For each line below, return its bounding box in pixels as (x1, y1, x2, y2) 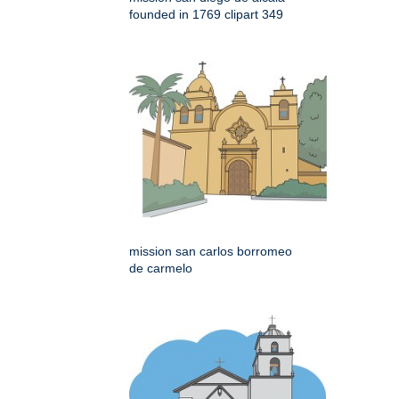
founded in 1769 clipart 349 (129, 7, 283, 22)
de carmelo (129, 261, 192, 276)
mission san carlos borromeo (129, 244, 292, 259)
